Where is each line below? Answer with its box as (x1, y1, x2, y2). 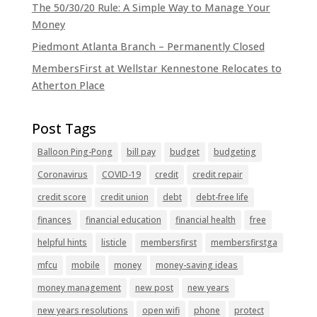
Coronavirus (37, 168, 88, 180)
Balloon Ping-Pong (37, 145, 113, 158)
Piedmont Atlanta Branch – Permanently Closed (31, 39, 265, 53)
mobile (71, 258, 100, 271)
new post (134, 281, 173, 294)
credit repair (192, 168, 243, 180)
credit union (100, 190, 149, 203)
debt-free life (195, 190, 248, 203)
